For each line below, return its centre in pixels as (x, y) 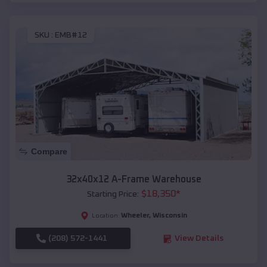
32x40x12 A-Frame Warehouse (133, 180)
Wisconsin (170, 216)
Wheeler (135, 216)
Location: (105, 216)
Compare (49, 152)
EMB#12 (71, 35)
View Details (199, 239)
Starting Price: (113, 195)
